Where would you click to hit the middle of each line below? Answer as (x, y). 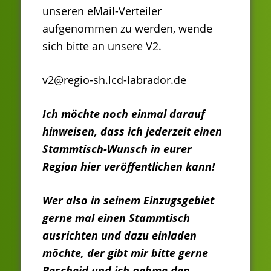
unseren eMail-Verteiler (102, 11)
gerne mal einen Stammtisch (116, 218)
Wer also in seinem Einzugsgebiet (128, 201)
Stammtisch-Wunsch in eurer (117, 149)
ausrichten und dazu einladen (119, 236)
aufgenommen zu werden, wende (127, 29)
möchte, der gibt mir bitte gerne (125, 253)
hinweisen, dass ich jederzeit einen (132, 132)
